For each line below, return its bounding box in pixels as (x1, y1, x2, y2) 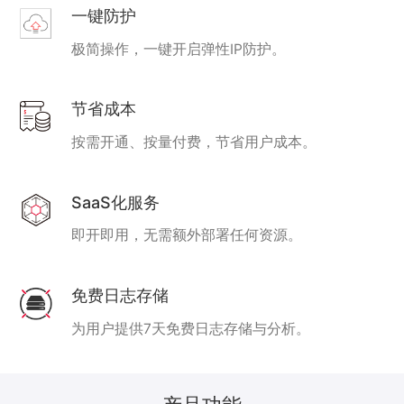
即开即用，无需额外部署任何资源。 (71, 226, 303, 244)
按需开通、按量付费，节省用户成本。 (71, 133, 317, 151)
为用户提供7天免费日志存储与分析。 (71, 319, 311, 337)
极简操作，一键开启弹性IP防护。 (71, 40, 287, 58)
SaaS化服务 (71, 192, 161, 212)
